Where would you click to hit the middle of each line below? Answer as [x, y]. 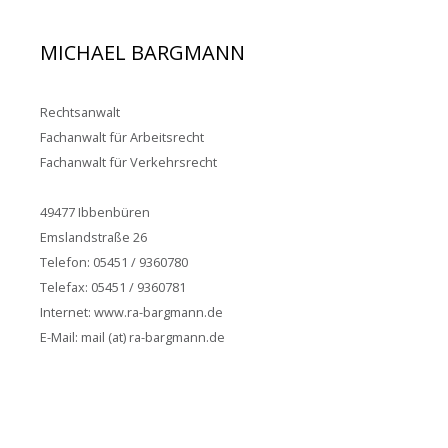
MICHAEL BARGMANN [142, 52]
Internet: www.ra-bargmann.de [131, 311]
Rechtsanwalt [80, 111]
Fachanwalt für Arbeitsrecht [122, 136]
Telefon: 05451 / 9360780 [114, 261]
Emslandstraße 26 [93, 236]
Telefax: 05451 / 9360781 [113, 286]
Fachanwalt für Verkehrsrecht [128, 161]
